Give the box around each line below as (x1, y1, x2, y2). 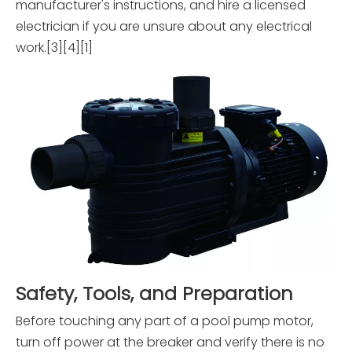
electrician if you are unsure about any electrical (16, 17, 312, 35)
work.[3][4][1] (16, 38, 93, 57)
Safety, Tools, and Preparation (16, 280, 293, 307)
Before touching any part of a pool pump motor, (16, 312, 313, 331)
